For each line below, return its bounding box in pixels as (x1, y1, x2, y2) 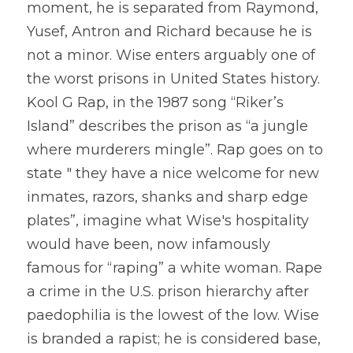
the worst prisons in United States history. (27, 70, 320, 87)
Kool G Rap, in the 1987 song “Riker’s (27, 94, 284, 111)
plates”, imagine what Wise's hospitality (27, 212, 309, 229)
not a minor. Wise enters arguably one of (27, 46, 315, 64)
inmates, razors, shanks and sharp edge (27, 188, 308, 206)
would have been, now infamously (27, 236, 270, 253)
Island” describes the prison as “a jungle (27, 117, 308, 135)
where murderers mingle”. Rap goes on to (27, 141, 323, 158)
